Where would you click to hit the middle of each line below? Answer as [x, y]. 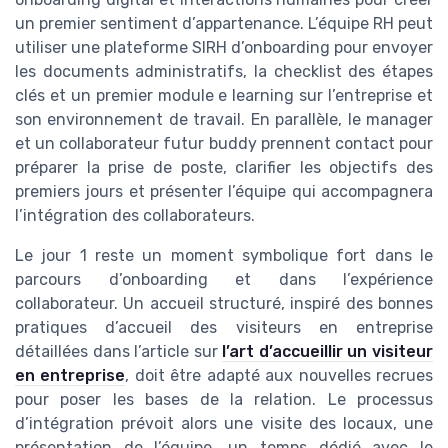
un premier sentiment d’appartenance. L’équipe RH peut [224, 24]
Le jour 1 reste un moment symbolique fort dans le [224, 256]
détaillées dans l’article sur [119, 352]
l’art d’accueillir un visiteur [328, 352]
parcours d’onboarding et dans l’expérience [224, 280]
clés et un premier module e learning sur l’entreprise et [224, 96]
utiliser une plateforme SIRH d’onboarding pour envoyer [224, 48]
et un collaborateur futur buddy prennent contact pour [224, 144]
